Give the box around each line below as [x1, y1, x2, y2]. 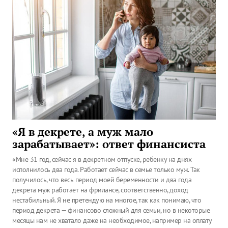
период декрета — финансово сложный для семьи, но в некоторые [12, 206, 210, 215]
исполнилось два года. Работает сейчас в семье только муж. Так [12, 165, 200, 174]
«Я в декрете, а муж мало [12, 125, 153, 139]
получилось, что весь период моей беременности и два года [12, 175, 191, 184]
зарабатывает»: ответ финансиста [12, 137, 206, 151]
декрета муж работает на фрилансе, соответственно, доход [12, 185, 188, 194]
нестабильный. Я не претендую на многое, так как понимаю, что [12, 195, 201, 205]
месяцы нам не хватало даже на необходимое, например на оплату [12, 216, 212, 225]
